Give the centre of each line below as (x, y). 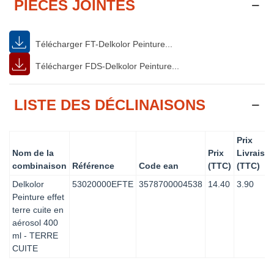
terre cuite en (38, 209)
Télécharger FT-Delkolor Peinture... (103, 44)
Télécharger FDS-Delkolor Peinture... (106, 66)
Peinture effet (38, 197)
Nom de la (33, 153)
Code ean (159, 165)
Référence (93, 165)
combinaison (39, 165)
